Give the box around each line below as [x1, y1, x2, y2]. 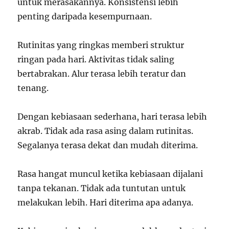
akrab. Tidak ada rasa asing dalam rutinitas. [17, 125, 194, 136]
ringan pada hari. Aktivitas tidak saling [17, 54, 175, 64]
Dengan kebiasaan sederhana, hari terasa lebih [17, 111, 208, 122]
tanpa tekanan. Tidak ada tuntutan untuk [17, 182, 186, 193]
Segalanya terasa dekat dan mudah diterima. [17, 140, 198, 150]
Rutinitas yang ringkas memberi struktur [17, 39, 185, 50]
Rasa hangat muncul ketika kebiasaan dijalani [17, 168, 203, 179]
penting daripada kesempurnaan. [17, 11, 152, 21]
